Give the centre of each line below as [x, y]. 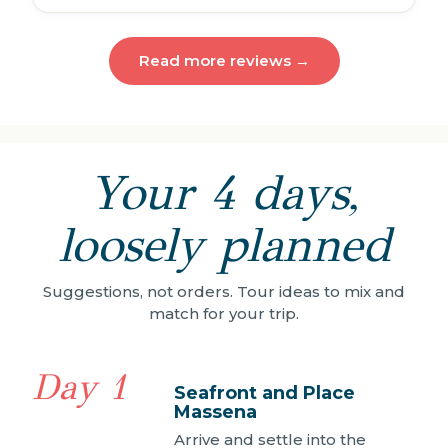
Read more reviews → [224, 60]
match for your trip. [224, 313]
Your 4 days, [224, 192]
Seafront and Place [264, 392]
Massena [215, 411]
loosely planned [224, 244]
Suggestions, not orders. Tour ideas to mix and [224, 291]
